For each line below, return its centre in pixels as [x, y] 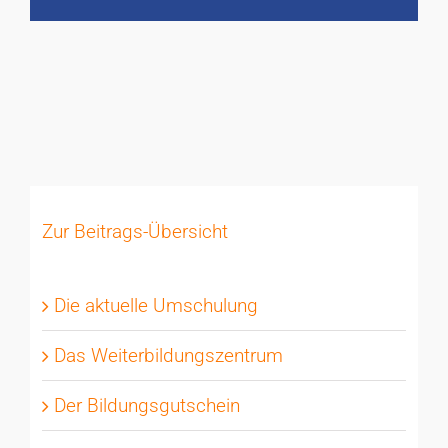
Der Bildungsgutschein [146, 405]
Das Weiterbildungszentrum [168, 355]
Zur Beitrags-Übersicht [134, 231]
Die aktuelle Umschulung [155, 305]
